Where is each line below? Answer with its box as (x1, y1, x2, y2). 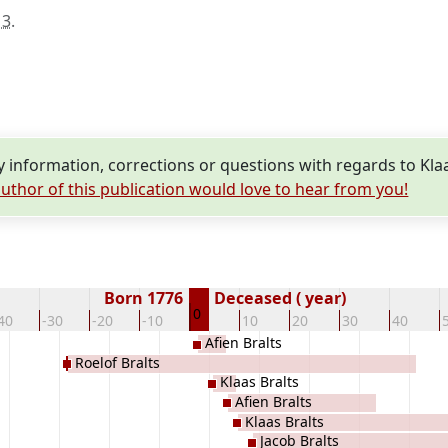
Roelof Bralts (75, 352, 160, 372)
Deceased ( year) (209, 287, 346, 309)
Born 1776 (104, 287, 188, 309)
